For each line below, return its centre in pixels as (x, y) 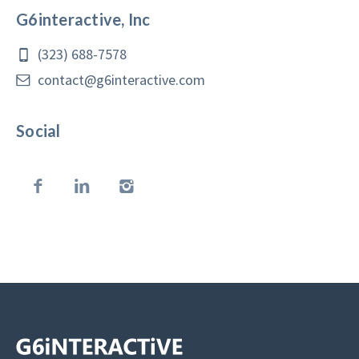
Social (38, 131)
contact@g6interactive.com (121, 80)
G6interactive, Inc (83, 19)
